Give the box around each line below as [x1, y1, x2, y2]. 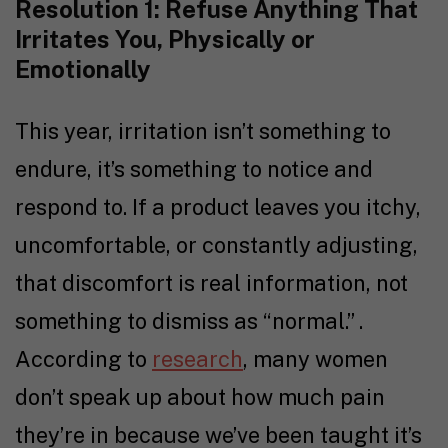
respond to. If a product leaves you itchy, [15, 194, 421, 221]
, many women [243, 346, 388, 373]
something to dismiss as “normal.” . [15, 308, 363, 335]
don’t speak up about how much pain [15, 384, 385, 411]
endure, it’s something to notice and [15, 156, 373, 183]
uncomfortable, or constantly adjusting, [15, 232, 418, 259]
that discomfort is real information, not [15, 270, 408, 297]
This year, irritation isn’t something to [15, 118, 391, 145]
